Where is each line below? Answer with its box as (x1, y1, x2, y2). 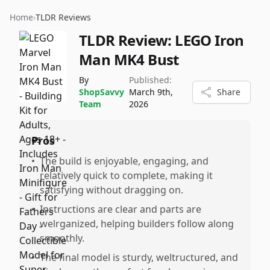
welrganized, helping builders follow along (40, 217, 234, 230)
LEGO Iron (175, 30, 244, 50)
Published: (129, 74, 172, 86)
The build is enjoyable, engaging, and (40, 154, 209, 168)
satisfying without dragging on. (40, 183, 183, 196)
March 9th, (129, 86, 173, 98)
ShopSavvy (79, 86, 124, 98)
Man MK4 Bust (79, 49, 179, 69)
